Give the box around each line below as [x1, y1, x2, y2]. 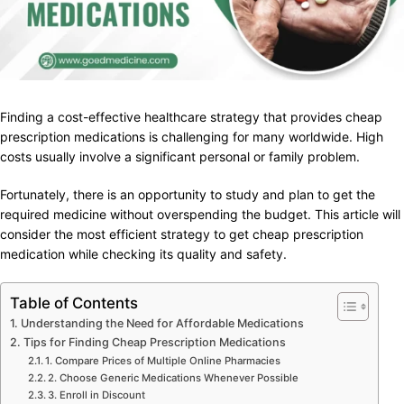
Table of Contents [10, 294, 138, 313]
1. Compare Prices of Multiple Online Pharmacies [45, 354, 281, 368]
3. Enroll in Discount [48, 389, 146, 402]
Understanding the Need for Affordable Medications [20, 317, 304, 331]
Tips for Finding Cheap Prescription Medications [23, 335, 286, 350]
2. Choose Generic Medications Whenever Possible [48, 372, 299, 385]
